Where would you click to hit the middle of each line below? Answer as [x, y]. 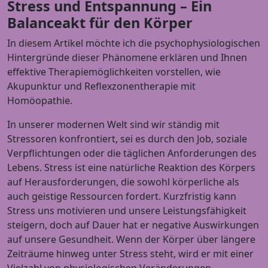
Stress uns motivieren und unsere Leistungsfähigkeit [127, 211]
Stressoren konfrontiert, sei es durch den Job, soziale [127, 139]
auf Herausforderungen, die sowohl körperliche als [123, 182]
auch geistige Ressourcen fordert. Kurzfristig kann [122, 196]
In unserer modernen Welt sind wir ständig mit [113, 124]
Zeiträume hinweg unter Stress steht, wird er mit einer [130, 254]
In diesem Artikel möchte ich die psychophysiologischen [134, 43]
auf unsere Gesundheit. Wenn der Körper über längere [131, 239]
